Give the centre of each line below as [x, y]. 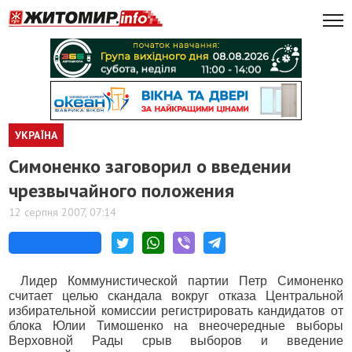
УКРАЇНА [37, 135]
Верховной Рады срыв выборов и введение [176, 341]
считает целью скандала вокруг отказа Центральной [176, 296]
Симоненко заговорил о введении [150, 166]
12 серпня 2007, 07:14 [63, 212]
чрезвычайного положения [122, 191]
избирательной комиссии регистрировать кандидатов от [176, 311]
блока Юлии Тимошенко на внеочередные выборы [176, 326]
